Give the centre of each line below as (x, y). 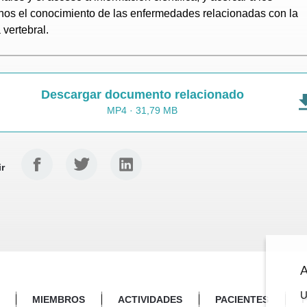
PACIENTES (242, 299)
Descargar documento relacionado (142, 95)
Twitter (82, 156)
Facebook (46, 156)
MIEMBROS (59, 299)
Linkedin (131, 156)
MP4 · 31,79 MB (143, 111)
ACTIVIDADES (150, 299)
